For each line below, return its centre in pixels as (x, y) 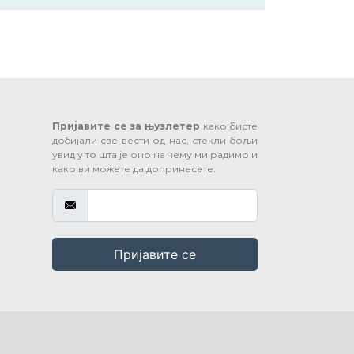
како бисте (229, 126)
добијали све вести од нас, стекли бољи (154, 140)
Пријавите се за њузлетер (126, 126)
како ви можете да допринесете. (134, 168)
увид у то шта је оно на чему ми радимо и (154, 154)
